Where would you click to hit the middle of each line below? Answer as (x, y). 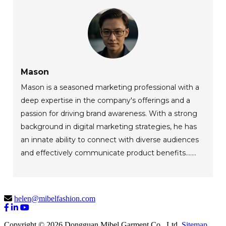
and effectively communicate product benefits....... (109, 153)
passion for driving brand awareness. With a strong (109, 114)
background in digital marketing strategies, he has (109, 127)
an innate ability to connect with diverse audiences (110, 140)
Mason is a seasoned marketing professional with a (110, 88)
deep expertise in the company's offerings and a (106, 101)
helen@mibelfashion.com (55, 199)
